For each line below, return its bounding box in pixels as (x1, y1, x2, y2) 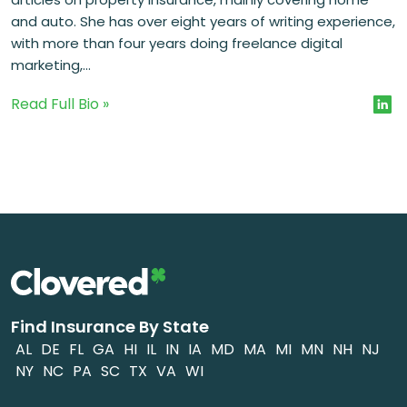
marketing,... (11, 55, 91, 74)
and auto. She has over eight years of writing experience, (11, 11, 395, 31)
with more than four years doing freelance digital (11, 33, 342, 53)
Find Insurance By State (11, 314, 209, 338)
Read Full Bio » (11, 93, 109, 114)
